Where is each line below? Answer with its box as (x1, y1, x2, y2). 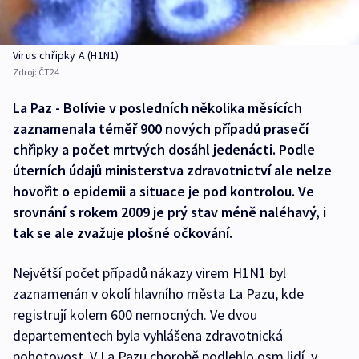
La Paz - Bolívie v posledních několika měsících (13, 99, 302, 118)
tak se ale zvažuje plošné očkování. (13, 224, 232, 243)
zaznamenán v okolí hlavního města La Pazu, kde (13, 284, 304, 304)
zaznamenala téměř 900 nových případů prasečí (13, 119, 309, 139)
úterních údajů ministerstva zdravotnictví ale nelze (13, 161, 332, 180)
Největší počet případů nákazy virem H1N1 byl (13, 264, 286, 283)
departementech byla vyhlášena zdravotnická (13, 326, 283, 345)
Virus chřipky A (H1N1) (13, 48, 119, 63)
